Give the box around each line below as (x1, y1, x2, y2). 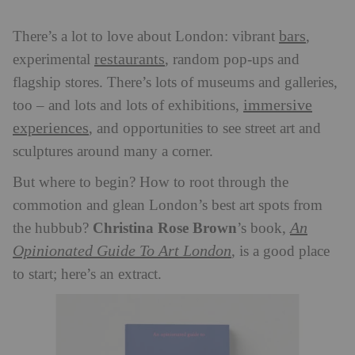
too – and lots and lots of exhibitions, (13, 97, 243, 114)
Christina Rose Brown (93, 219, 237, 237)
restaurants (94, 50, 165, 68)
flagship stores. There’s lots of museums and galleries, (13, 74, 338, 91)
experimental (13, 51, 94, 68)
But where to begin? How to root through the (13, 174, 288, 191)
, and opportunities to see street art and (89, 120, 321, 137)
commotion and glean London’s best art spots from (13, 197, 323, 214)
